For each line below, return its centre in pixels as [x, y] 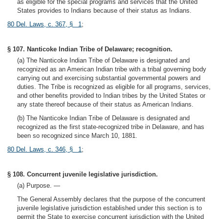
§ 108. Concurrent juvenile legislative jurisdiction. [83, 174]
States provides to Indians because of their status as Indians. [104, 11]
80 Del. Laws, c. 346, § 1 [44, 149]
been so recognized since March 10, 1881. [77, 136]
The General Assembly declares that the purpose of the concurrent [111, 199]
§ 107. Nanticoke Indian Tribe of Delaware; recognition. [90, 49]
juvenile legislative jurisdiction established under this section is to [109, 208]
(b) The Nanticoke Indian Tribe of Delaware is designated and [103, 118]
